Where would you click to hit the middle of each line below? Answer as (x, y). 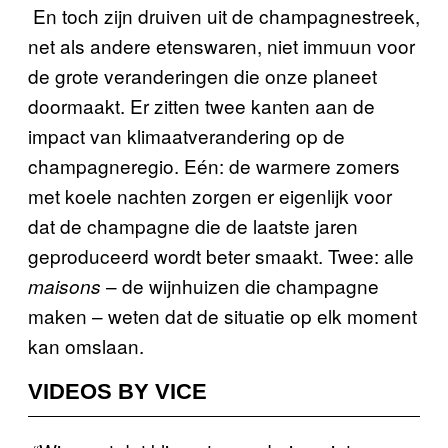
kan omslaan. (88, 345)
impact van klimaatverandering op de (186, 135)
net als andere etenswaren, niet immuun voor (221, 45)
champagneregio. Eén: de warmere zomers (214, 165)
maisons (64, 285)
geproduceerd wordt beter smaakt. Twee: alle (221, 255)
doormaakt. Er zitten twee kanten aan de (201, 105)
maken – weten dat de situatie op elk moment (222, 315)
